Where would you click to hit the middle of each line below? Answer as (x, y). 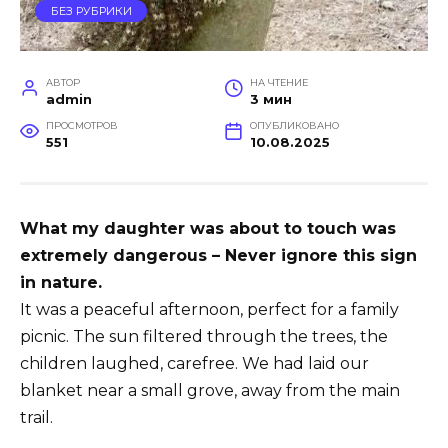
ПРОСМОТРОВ (81, 125)
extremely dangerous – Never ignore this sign (218, 255)
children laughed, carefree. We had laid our (194, 363)
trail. (36, 417)
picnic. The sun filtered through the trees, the (204, 336)
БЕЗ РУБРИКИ (91, 11)
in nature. (61, 282)
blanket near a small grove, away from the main (210, 390)
